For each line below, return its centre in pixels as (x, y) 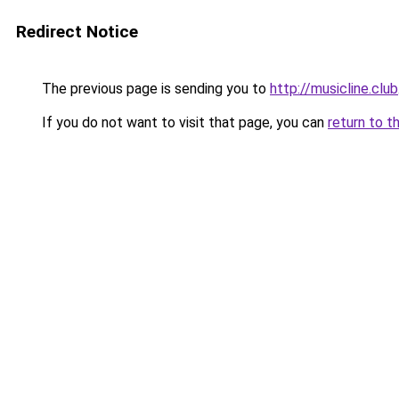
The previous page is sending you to (154, 89)
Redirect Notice (77, 32)
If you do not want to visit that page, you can (183, 122)
